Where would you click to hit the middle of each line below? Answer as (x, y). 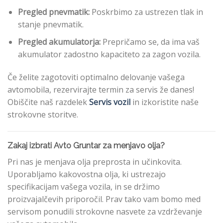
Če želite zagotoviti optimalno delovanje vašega (96, 77)
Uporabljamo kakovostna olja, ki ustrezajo (87, 174)
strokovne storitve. (43, 114)
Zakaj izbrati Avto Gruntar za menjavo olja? (86, 146)
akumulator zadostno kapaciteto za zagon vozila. (109, 54)
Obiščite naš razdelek (48, 102)
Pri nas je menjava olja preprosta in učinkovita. (95, 162)
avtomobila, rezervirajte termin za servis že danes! (101, 89)
